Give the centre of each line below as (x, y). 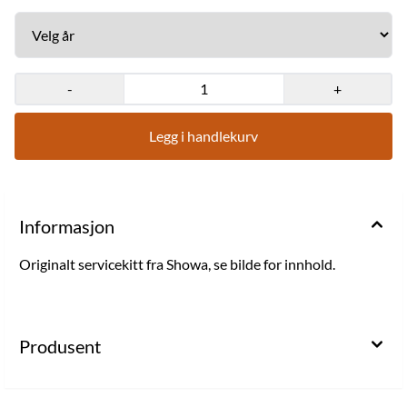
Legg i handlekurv (203, 135)
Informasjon (67, 226)
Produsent (60, 346)
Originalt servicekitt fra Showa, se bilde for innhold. (177, 263)
